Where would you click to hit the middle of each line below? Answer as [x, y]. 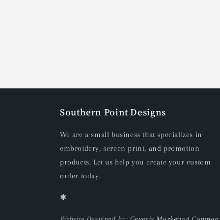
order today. [81, 176]
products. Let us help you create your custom [136, 162]
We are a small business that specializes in [131, 134]
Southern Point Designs [113, 112]
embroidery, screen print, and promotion [130, 148]
